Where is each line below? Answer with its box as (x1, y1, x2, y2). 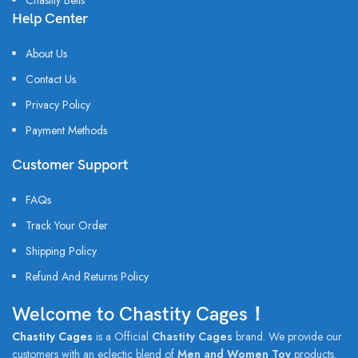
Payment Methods (26, 122, 107, 138)
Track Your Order (26, 217, 108, 233)
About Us (26, 46, 67, 62)
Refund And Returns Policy (26, 268, 149, 284)
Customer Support (12, 157, 128, 173)
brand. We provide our (233, 328, 342, 344)
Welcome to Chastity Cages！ (12, 303, 267, 326)
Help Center (12, 10, 88, 27)
